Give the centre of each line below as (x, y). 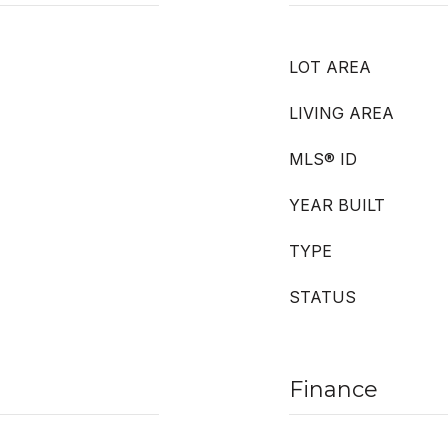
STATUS (322, 297)
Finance (333, 389)
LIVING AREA (341, 113)
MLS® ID (323, 159)
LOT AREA (330, 67)
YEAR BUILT (337, 205)
